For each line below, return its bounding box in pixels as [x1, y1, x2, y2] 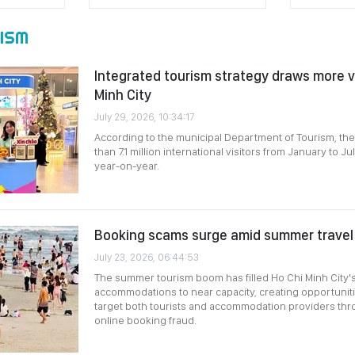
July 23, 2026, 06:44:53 [94, 251, 199, 263]
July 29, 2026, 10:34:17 [94, 111, 195, 123]
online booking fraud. [94, 314, 197, 326]
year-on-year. [94, 159, 162, 172]
